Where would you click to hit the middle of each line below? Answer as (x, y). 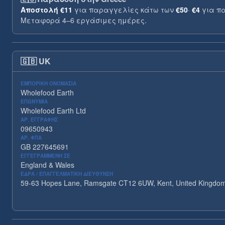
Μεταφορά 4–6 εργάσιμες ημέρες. (84, 20)
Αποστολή (39, 10)
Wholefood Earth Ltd (53, 110)
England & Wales (47, 165)
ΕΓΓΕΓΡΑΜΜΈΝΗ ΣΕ (45, 156)
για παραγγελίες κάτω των (124, 10)
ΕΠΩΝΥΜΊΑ (34, 101)
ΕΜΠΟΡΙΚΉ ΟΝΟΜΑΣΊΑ (48, 83)
